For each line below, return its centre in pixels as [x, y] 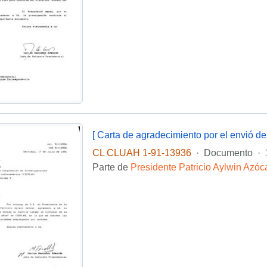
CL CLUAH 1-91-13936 [142, 153]
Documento [228, 153]
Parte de [111, 167]
